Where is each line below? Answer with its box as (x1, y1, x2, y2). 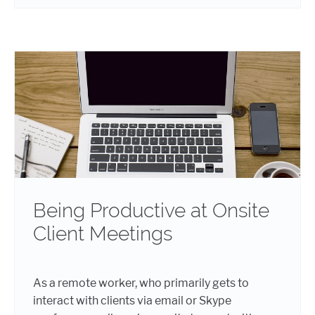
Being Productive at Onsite (33, 198, 269, 222)
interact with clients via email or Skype (33, 293, 231, 307)
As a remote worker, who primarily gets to (33, 276, 249, 290)
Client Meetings (33, 221, 172, 245)
